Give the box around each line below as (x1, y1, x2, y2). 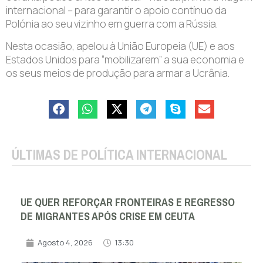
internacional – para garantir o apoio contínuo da (6, 4, 227, 18)
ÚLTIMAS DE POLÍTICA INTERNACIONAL (12, 142, 227, 167)
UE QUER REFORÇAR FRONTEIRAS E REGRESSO (21, 193, 235, 213)
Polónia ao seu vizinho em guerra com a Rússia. (6, 17, 218, 31)
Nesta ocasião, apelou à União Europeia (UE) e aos (6, 39, 235, 53)
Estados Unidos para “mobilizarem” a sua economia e (6, 52, 244, 66)
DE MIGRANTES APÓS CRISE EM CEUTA (21, 207, 195, 227)
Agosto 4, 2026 (38, 237, 93, 248)
